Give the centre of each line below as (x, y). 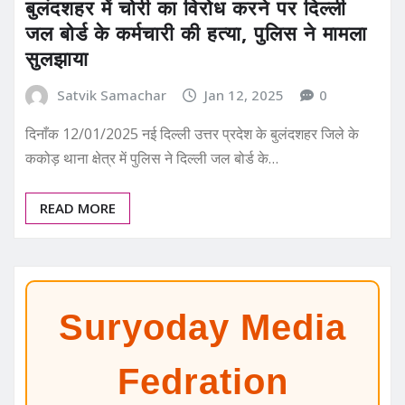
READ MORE (78, 208)
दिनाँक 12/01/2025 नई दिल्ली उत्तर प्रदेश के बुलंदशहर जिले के (192, 134)
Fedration (202, 382)
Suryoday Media (202, 328)
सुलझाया (57, 57)
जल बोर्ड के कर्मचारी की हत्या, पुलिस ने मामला (196, 32)
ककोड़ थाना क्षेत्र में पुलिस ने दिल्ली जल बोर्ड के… (152, 159)
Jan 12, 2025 (245, 94)
